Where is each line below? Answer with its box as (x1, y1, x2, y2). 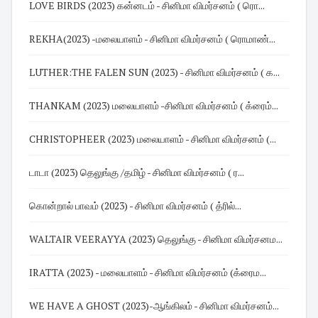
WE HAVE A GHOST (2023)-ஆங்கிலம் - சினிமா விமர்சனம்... (29, 298, 280, 312)
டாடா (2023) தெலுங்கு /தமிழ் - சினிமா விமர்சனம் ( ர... (29, 165, 245, 179)
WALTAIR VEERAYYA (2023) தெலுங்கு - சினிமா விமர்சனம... (29, 231, 283, 246)
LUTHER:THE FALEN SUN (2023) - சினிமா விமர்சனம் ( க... (29, 65, 280, 79)
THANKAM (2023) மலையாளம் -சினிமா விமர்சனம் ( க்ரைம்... (29, 98, 279, 112)
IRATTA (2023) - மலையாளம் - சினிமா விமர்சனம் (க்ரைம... (29, 265, 268, 279)
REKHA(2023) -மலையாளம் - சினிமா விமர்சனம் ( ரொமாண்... (225, 31, 275, 45)
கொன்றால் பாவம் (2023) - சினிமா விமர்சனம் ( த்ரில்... (75, 198, 241, 212)
